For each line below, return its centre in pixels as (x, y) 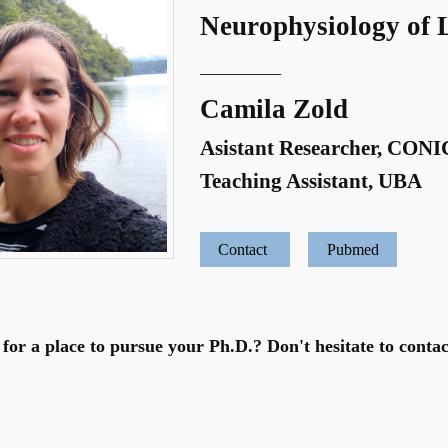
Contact (245, 249)
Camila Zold (274, 108)
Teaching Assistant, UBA (311, 180)
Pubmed (352, 249)
